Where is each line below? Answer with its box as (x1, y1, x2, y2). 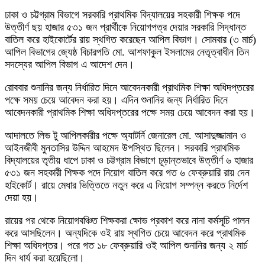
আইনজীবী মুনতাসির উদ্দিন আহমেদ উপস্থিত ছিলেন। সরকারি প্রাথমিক (5, 142, 240, 154)
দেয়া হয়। (5, 192, 38, 203)
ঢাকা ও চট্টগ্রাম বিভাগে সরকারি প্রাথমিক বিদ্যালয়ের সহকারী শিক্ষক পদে (5, 9, 240, 21)
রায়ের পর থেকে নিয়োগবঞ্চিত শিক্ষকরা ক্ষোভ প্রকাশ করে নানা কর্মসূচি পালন (5, 215, 250, 227)
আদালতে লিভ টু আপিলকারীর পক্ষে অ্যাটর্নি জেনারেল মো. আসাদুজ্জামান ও (5, 130, 246, 141)
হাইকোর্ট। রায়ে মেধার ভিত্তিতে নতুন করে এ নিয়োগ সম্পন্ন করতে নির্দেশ (5, 179, 248, 191)
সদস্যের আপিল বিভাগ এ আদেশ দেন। (5, 59, 134, 70)
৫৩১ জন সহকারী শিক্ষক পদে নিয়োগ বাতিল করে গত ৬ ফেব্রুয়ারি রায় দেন (5, 167, 250, 179)
